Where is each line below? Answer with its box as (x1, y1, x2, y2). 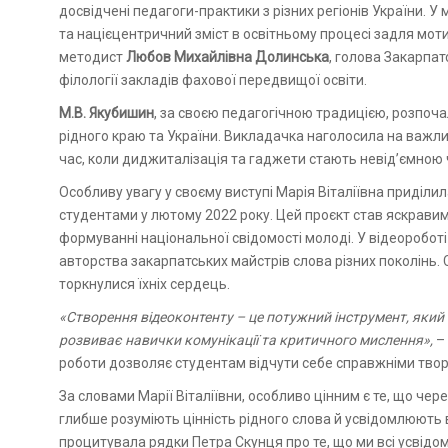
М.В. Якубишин (59, 104, 154, 121)
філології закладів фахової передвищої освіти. (59, 71, 367, 88)
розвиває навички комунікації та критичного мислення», (59, 331, 433, 348)
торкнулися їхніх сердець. (59, 275, 230, 292)
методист (59, 48, 126, 65)
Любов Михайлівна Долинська (126, 48, 329, 65)
